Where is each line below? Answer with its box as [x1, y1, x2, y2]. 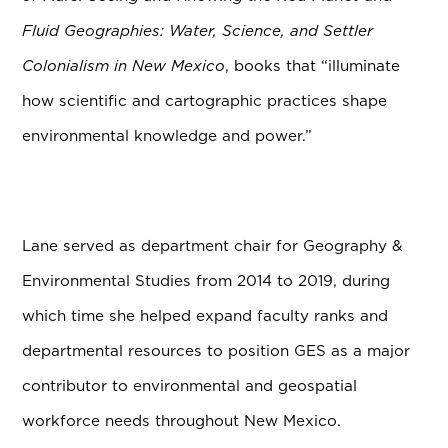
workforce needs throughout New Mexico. [22, 411, 342, 431]
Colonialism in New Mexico [22, 56, 226, 76]
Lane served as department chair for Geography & [22, 236, 404, 256]
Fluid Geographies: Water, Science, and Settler [22, 21, 374, 41]
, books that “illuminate [225, 56, 401, 76]
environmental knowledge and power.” [22, 126, 318, 146]
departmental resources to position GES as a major [22, 341, 411, 361]
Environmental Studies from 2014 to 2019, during [22, 271, 391, 291]
